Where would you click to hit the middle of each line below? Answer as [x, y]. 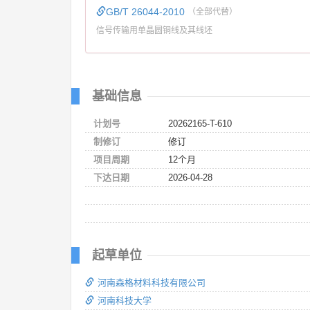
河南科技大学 [125, 300]
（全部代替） [212, 11]
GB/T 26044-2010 [147, 11]
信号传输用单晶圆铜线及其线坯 [154, 29]
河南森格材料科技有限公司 [152, 282]
